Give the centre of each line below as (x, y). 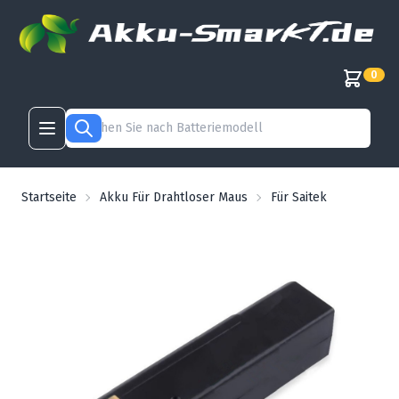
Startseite (49, 197)
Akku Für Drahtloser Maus (174, 197)
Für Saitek (299, 197)
